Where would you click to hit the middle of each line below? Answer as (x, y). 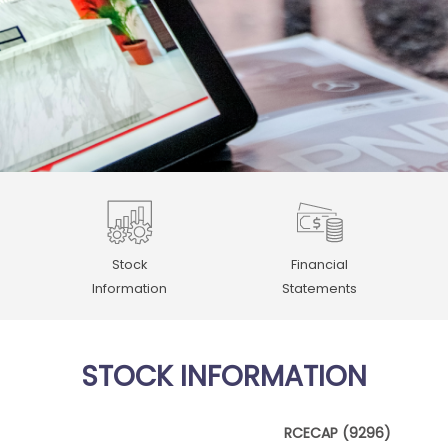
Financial (319, 265)
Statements (319, 289)
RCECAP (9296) (337, 433)
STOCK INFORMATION (224, 377)
